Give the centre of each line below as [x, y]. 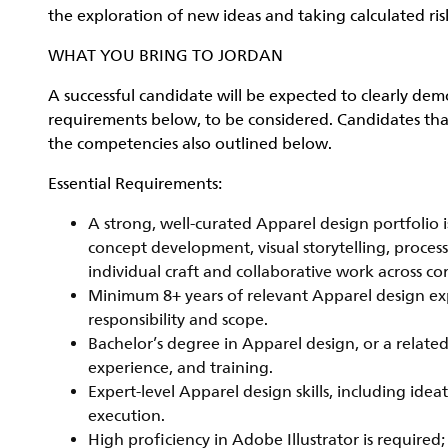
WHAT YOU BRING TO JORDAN [165, 56]
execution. [126, 416]
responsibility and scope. [178, 320]
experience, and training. [180, 368]
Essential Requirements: [135, 184]
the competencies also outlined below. [190, 144]
